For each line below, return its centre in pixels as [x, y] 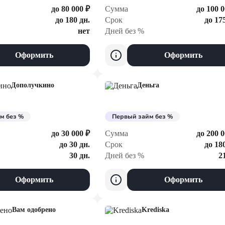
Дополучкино [33, 85]
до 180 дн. [73, 20]
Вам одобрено [34, 210]
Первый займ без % [142, 117]
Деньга [148, 85]
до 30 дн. [75, 144]
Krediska [155, 210]
